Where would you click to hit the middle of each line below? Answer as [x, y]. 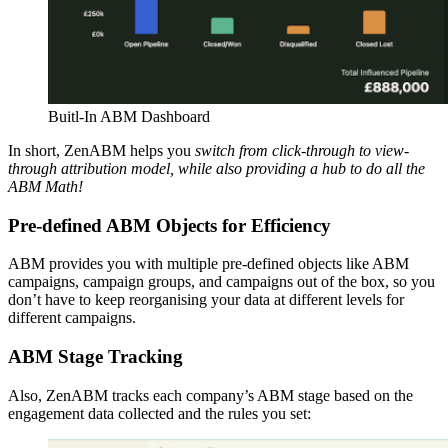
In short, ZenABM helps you [101, 150]
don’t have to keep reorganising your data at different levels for [206, 300]
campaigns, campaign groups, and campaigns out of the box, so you [221, 282]
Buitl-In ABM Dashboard [129, 116]
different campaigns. [72, 318]
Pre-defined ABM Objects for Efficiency [169, 225]
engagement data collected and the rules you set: [159, 413]
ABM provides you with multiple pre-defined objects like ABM [208, 264]
